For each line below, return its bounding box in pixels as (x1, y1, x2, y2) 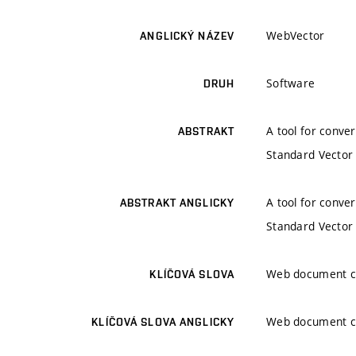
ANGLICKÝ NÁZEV (140, 29, 234, 43)
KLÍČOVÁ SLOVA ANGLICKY (91, 315, 234, 329)
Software (266, 75, 315, 91)
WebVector (266, 28, 325, 44)
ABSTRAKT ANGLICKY (119, 196, 234, 210)
